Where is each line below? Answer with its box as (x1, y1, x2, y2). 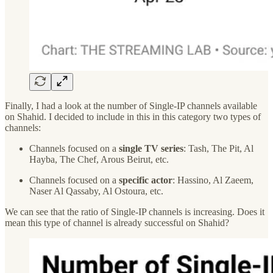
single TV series (119, 143, 183, 154)
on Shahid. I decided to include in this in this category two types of (5, 111, 261, 122)
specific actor (119, 174, 172, 185)
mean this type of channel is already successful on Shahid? (5, 217, 229, 228)
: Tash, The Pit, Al (183, 143, 253, 154)
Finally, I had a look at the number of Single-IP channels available (5, 100, 257, 111)
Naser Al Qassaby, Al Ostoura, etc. (29, 185, 163, 196)
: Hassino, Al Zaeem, (172, 174, 253, 185)
